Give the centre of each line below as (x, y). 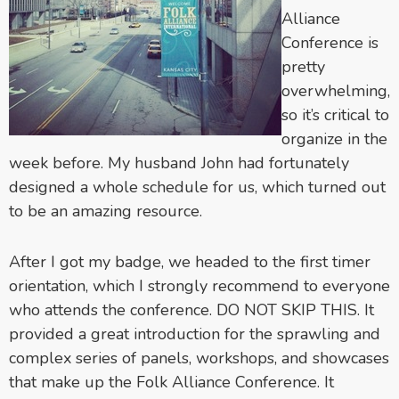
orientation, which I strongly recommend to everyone (199, 285)
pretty (303, 66)
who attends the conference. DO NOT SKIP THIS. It (191, 309)
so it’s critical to (335, 114)
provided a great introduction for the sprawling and (195, 334)
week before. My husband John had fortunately (179, 163)
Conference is (330, 42)
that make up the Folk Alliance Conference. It (171, 382)
